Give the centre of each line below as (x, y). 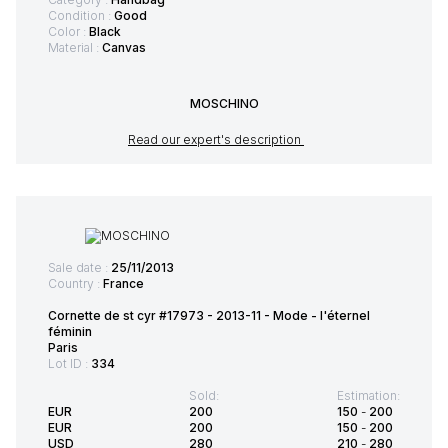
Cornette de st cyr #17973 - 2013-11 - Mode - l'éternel (209, 316)
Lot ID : (69, 364)
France (123, 284)
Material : (75, 48)
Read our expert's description (216, 140)
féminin (70, 332)
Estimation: (368, 396)
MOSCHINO (224, 104)
